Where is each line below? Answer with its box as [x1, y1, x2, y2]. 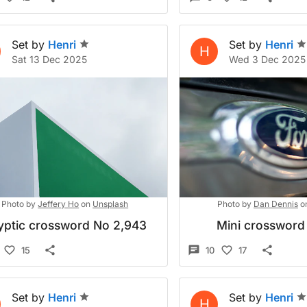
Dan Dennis [253, 199, 298, 209]
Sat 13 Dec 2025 [12, 53, 87, 65]
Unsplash [93, 199, 129, 209]
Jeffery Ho [38, 199, 79, 209]
